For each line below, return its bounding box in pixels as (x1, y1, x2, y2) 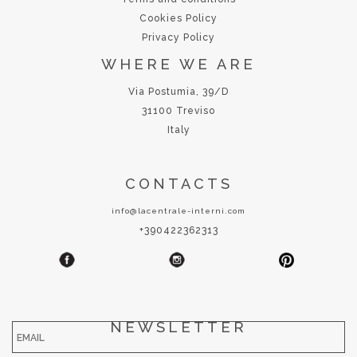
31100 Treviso (142, 104, 215, 116)
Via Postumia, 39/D (128, 85, 229, 97)
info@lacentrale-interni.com (112, 206, 245, 215)
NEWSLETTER (110, 318, 247, 335)
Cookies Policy (139, 12, 218, 24)
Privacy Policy (142, 31, 215, 43)
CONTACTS (124, 175, 233, 192)
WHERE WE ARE (101, 55, 256, 73)
